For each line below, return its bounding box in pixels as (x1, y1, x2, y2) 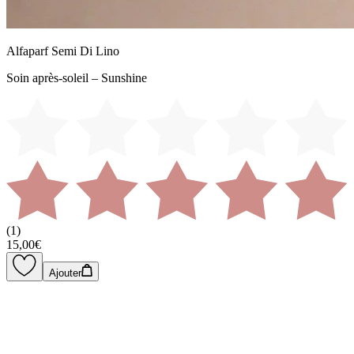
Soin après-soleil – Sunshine (6, 70, 147, 85)
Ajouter (49, 267, 81, 280)
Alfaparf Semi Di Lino (6, 43, 119, 58)
